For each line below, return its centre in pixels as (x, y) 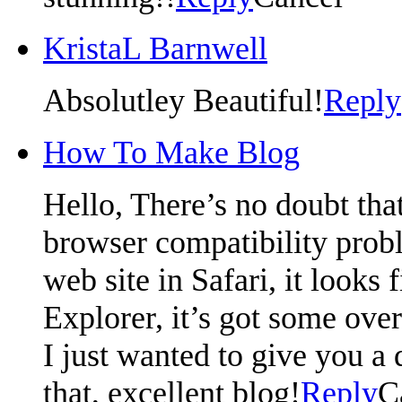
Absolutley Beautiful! (184, 100)
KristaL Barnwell (155, 48)
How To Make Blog (171, 152)
